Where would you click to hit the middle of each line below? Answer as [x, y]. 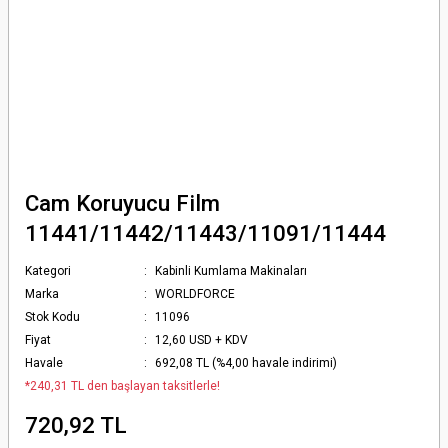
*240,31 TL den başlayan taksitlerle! [122, 385]
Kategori [48, 270]
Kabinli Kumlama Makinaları [231, 270]
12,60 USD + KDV [202, 339]
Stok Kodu [52, 316]
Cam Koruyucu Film [122, 202]
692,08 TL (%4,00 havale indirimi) [246, 362]
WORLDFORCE [195, 293]
